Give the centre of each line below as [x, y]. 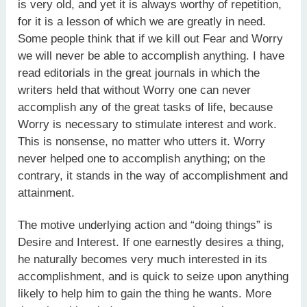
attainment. [47, 193]
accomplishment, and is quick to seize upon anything [153, 276]
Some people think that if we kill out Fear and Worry [151, 39]
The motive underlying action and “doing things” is [146, 225]
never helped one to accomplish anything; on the [142, 159]
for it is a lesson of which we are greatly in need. [142, 22]
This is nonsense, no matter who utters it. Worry [142, 142]
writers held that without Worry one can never [135, 90]
